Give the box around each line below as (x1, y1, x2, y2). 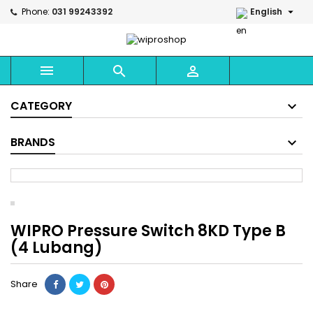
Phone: (22, 6, 50, 17)
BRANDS (10, 134, 55, 151)
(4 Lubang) (10, 237, 103, 259)
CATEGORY (10, 98, 72, 115)
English (250, 6, 282, 17)
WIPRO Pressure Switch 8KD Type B (10, 220, 286, 242)
